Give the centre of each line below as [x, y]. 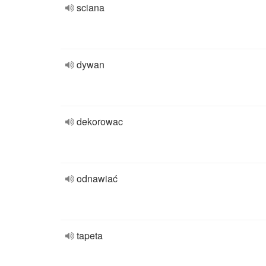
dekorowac [100, 121]
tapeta [90, 235]
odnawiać [97, 178]
